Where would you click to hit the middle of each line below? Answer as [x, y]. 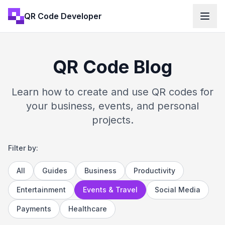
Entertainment [41, 190]
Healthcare [88, 209]
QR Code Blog [113, 67]
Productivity [154, 171]
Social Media [178, 190]
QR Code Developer [63, 16]
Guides [55, 171]
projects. [113, 120]
